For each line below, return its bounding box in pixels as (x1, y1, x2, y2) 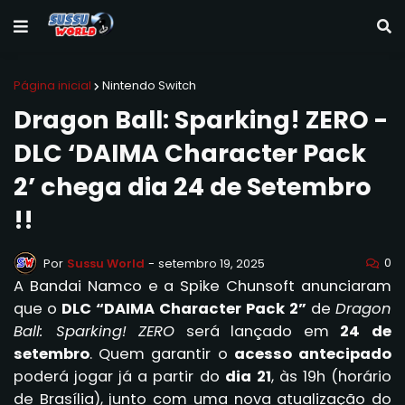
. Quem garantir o (89, 344, 234, 364)
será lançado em (174, 321, 341, 342)
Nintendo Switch (102, 77, 196, 94)
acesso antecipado (233, 344, 392, 364)
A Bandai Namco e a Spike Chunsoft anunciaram (14, 276, 391, 297)
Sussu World (67, 254, 145, 272)
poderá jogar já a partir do (14, 366, 225, 387)
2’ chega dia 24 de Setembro (14, 170, 371, 203)
